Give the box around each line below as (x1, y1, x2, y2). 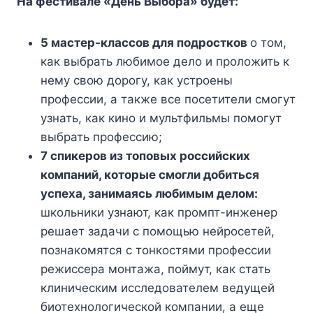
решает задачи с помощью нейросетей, (41, 224, 275, 239)
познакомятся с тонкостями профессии (41, 243, 271, 258)
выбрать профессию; (41, 130, 162, 145)
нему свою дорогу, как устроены (41, 73, 233, 88)
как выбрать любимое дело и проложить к (41, 54, 289, 69)
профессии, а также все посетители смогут (41, 92, 296, 107)
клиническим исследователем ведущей (41, 281, 275, 296)
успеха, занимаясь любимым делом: (41, 187, 258, 201)
